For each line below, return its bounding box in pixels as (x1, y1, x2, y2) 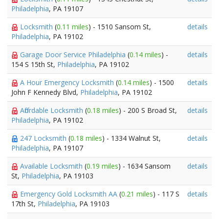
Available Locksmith (20, 161, 85, 171)
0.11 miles (57, 22, 88, 31)
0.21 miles (121, 189, 153, 198)
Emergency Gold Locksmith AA (20, 189, 119, 198)
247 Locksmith (20, 133, 68, 143)
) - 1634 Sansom (118, 161, 171, 171)
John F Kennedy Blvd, (11, 88, 80, 97)
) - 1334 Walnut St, (102, 133, 161, 143)
